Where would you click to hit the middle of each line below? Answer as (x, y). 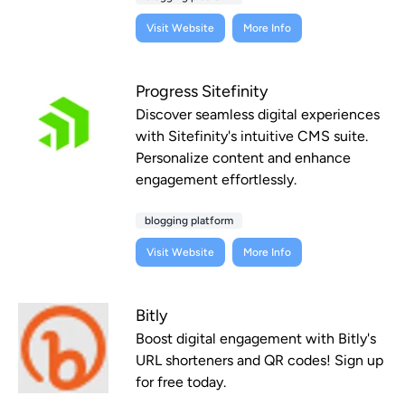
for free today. (181, 382)
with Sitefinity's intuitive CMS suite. (252, 137)
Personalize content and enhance (243, 158)
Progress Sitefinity (202, 92)
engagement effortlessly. (216, 180)
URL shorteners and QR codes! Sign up (259, 361)
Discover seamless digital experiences (258, 115)
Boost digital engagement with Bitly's (256, 339)
